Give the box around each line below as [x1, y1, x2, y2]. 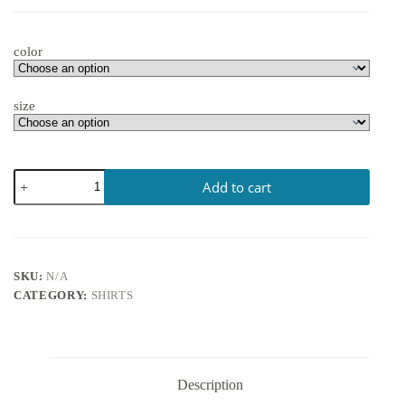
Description [176, 376, 243, 392]
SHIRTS [90, 287, 134, 302]
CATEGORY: [14, 287, 91, 302]
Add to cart [202, 177, 272, 196]
